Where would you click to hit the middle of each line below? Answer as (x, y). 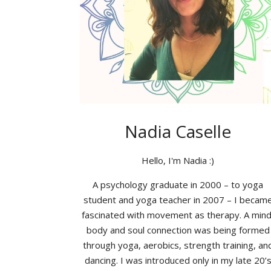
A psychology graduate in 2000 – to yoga (178, 184)
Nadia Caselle (178, 131)
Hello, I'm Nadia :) (178, 160)
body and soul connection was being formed (178, 230)
